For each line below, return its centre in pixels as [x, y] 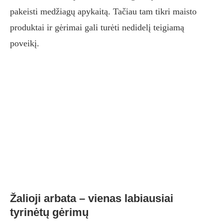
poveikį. [25, 44]
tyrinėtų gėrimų [49, 213]
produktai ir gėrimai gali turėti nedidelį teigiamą [97, 28]
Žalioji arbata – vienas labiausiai [92, 199]
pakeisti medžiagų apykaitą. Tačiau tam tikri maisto [103, 12]
